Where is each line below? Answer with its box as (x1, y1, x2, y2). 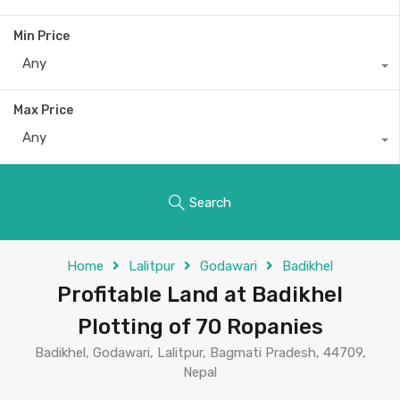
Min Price (13, 29, 70, 44)
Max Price (13, 103, 73, 118)
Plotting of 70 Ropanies (77, 314, 323, 339)
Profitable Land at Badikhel (57, 282, 343, 307)
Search (189, 194, 231, 211)
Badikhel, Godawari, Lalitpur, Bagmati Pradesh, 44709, (34, 345, 366, 361)
